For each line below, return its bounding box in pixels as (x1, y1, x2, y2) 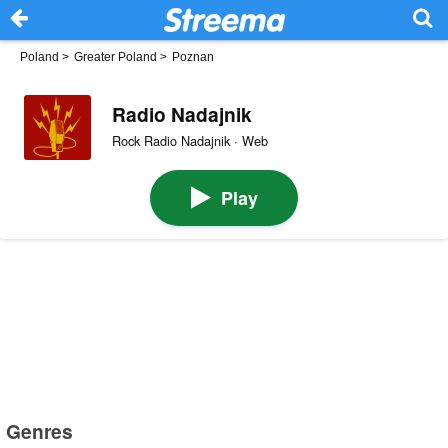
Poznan (172, 50, 214, 64)
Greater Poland (74, 50, 157, 64)
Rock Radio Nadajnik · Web (111, 130, 268, 150)
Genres (6, 416, 74, 445)
